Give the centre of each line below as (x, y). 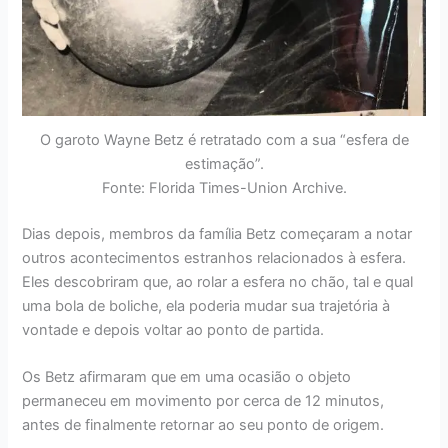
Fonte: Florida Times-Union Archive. (224, 188)
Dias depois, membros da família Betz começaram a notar (217, 234)
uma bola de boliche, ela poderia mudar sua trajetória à (206, 306)
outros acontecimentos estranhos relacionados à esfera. (214, 258)
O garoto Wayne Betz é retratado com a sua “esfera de (224, 140)
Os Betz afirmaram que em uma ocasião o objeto (187, 377)
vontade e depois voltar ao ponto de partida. (173, 330)
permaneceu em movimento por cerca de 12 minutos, (203, 401)
